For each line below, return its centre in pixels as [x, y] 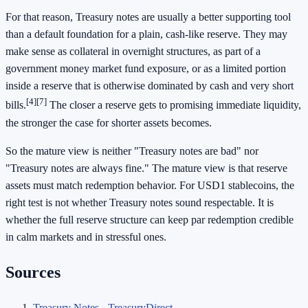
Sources [33, 272]
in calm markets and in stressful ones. [86, 236]
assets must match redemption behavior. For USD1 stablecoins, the [150, 185]
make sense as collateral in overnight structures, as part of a [133, 52]
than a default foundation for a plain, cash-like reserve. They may [146, 34]
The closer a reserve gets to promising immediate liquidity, [174, 105]
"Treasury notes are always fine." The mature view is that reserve [146, 168]
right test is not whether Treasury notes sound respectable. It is [140, 202]
